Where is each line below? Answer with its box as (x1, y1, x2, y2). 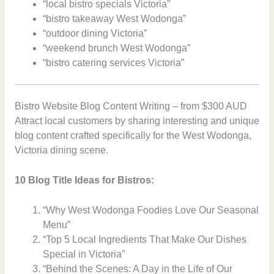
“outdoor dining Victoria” (43, 28, 147, 39)
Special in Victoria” (43, 249, 125, 260)
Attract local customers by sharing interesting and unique (14, 116, 259, 127)
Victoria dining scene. (14, 145, 108, 156)
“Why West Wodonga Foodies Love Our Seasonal (43, 205, 259, 216)
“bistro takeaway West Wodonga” (43, 13, 187, 24)
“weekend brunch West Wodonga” (43, 42, 191, 53)
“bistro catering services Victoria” (43, 57, 185, 68)
